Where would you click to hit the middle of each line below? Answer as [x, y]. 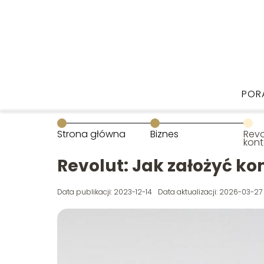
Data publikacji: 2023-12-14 [105, 192]
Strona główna [91, 134]
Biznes [165, 134]
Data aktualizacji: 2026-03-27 [210, 192]
